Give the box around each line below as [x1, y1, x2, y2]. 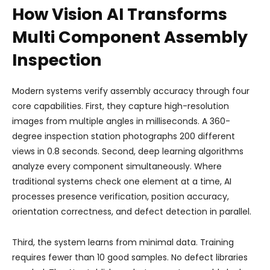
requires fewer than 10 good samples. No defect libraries [12, 251, 248, 263]
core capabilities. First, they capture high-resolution [12, 100, 229, 112]
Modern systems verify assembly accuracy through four [12, 85, 250, 97]
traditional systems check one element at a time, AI [12, 175, 231, 187]
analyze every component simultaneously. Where [12, 160, 222, 172]
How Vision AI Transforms [12, 3, 227, 25]
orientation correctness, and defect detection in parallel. [12, 206, 251, 218]
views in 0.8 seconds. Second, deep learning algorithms [12, 145, 243, 157]
